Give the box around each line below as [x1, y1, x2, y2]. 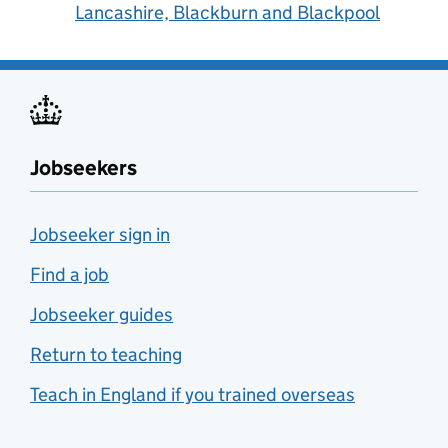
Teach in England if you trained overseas [30, 383, 355, 406]
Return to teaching [30, 343, 182, 366]
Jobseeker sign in [30, 223, 170, 246]
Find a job [30, 263, 109, 286]
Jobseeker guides [30, 303, 173, 326]
